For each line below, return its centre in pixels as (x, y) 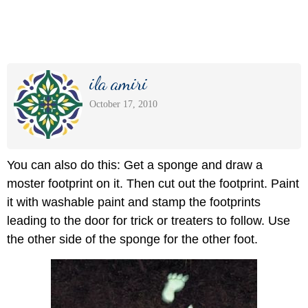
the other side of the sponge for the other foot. (132, 239)
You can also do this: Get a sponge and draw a (135, 165)
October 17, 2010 (123, 104)
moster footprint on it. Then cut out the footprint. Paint (153, 183)
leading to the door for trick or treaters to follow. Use (148, 220)
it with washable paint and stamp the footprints (134, 202)
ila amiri (118, 83)
